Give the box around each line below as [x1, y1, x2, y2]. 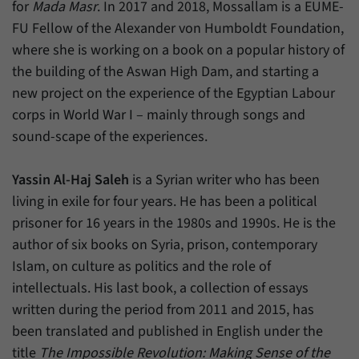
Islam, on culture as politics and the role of [12, 256, 271, 276]
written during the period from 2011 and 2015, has [12, 299, 314, 320]
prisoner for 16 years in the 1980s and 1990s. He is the [12, 212, 336, 233]
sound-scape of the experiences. [12, 126, 208, 147]
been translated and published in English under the [12, 321, 323, 341]
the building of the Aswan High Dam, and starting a [12, 61, 319, 82]
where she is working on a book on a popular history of [12, 39, 345, 60]
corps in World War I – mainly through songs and [12, 104, 305, 125]
